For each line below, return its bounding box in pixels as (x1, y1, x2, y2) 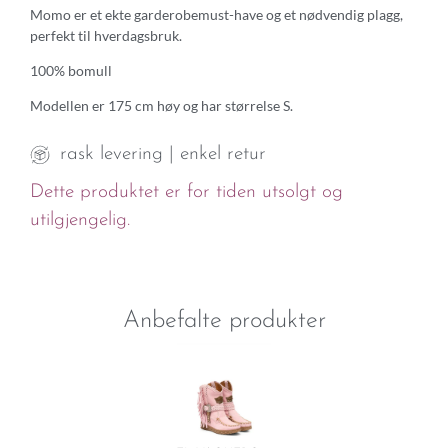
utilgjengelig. (30, 210, 130, 230)
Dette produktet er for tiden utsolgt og (30, 182, 343, 202)
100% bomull (30, 62, 112, 80)
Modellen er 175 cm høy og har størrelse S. (30, 97, 293, 115)
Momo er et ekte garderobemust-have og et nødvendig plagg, (30, 5, 403, 23)
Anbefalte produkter (122, 309, 326, 334)
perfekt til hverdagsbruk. (30, 26, 182, 44)
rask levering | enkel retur (60, 144, 266, 164)
